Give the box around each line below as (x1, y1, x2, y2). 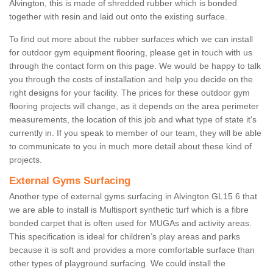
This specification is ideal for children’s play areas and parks (9, 232, 240, 242)
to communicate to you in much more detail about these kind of (9, 141, 252, 152)
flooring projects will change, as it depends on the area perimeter (9, 101, 259, 112)
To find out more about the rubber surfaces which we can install (9, 34, 253, 44)
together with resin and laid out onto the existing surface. (9, 12, 227, 22)
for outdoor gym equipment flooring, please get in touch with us (9, 48, 252, 58)
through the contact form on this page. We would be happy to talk (9, 61, 261, 71)
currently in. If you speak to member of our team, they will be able (9, 128, 261, 138)
